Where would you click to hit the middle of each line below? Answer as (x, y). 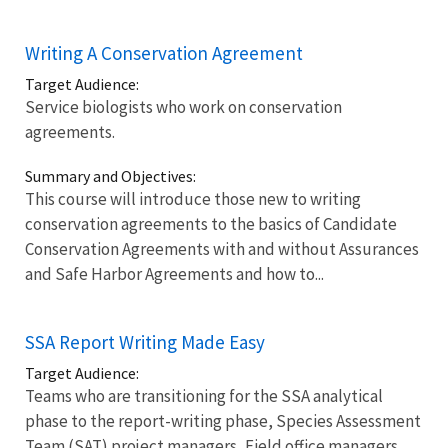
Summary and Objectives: (110, 175)
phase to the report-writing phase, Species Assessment (223, 420)
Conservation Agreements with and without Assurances (222, 248)
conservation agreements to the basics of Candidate (211, 223)
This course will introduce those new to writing (193, 198)
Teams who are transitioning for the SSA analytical (204, 395)
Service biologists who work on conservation (183, 106)
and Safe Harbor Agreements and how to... (174, 273)
